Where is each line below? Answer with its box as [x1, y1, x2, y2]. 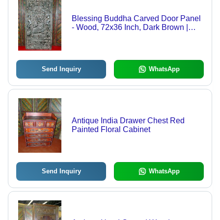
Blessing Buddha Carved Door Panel [71, 14, 201, 23]
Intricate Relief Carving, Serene [71, 32, 181, 41]
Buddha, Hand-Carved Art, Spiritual [71, 41, 195, 50]
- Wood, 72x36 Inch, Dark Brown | [71, 23, 188, 32]
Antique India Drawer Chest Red [71, 116, 185, 125]
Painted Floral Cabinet [71, 125, 150, 134]
